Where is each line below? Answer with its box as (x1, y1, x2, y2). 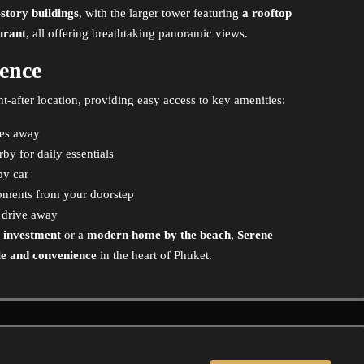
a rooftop (242, 6, 292, 19)
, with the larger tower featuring (79, 6, 242, 19)
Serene (237, 228, 273, 241)
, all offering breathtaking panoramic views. (26, 27, 248, 40)
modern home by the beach (87, 228, 231, 241)
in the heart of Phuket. (97, 249, 212, 262)
